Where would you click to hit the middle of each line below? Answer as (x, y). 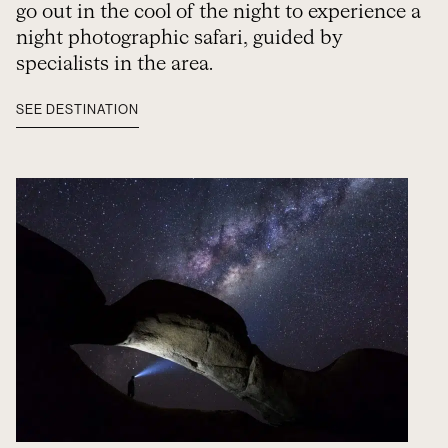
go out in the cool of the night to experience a (218, 12)
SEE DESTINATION (77, 109)
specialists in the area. (114, 64)
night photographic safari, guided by (179, 38)
